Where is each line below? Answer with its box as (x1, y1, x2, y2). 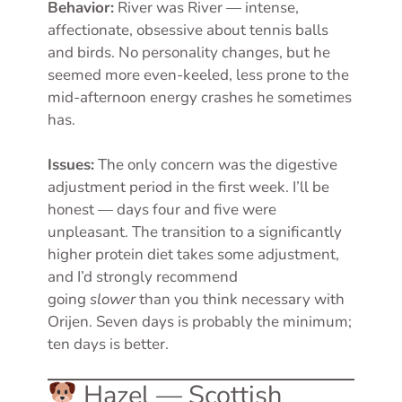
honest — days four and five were (48, 199, 276, 221)
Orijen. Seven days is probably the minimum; (48, 311, 352, 333)
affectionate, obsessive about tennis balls (48, 19, 328, 40)
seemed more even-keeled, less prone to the (48, 64, 349, 85)
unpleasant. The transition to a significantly (48, 222, 342, 243)
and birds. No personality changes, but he (48, 41, 330, 63)
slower (90, 289, 135, 310)
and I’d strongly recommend (48, 267, 238, 288)
